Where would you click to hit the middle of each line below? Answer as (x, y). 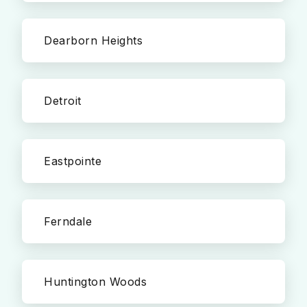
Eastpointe (73, 161)
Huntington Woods (95, 282)
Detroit (63, 101)
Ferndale (68, 221)
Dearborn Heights (93, 40)
